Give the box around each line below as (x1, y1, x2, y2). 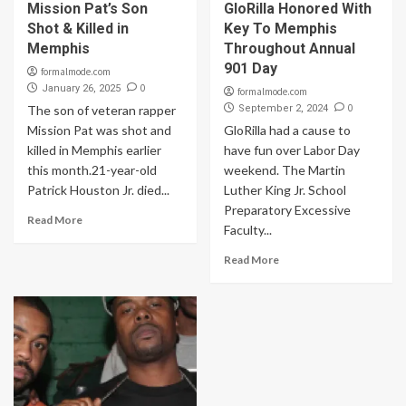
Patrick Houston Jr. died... (27, 182, 169, 198)
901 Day (223, 60, 277, 77)
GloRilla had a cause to (223, 122, 351, 138)
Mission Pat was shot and (27, 122, 171, 138)
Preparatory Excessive (223, 202, 351, 217)
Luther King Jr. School (223, 182, 346, 198)
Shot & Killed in (27, 20, 129, 37)
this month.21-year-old (27, 162, 157, 178)
